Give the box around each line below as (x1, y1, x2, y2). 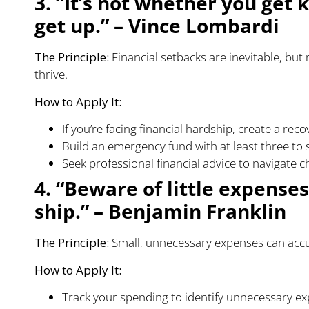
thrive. (34, 66, 68, 83)
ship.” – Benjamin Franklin (34, 198, 286, 225)
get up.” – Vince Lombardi (34, 12, 279, 39)
